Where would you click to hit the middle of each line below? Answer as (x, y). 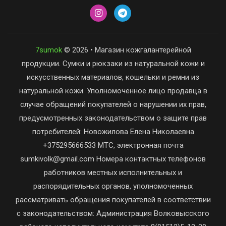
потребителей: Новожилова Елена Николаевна (113, 132)
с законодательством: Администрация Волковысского (113, 213)
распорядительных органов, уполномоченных (113, 186)
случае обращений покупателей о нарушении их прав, (113, 104)
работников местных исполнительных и (113, 173)
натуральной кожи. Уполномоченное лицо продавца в (113, 91)
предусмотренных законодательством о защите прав (113, 118)
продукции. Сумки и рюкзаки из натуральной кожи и (113, 64)
